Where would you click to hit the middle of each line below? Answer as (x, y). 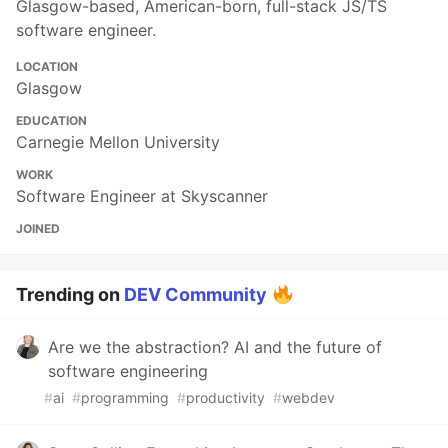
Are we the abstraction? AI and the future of (215, 347)
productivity (225, 398)
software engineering (128, 371)
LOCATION (47, 67)
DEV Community (195, 295)
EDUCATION (51, 121)
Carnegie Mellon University (118, 142)
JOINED (38, 229)
